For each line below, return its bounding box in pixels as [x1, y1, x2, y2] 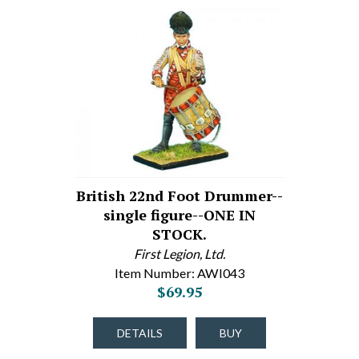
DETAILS [117, 326, 163, 340]
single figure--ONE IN [103, 205, 256, 224]
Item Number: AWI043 [115, 265, 244, 280]
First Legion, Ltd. [134, 246, 225, 261]
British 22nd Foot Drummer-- [76, 186, 283, 205]
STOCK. [152, 224, 207, 244]
